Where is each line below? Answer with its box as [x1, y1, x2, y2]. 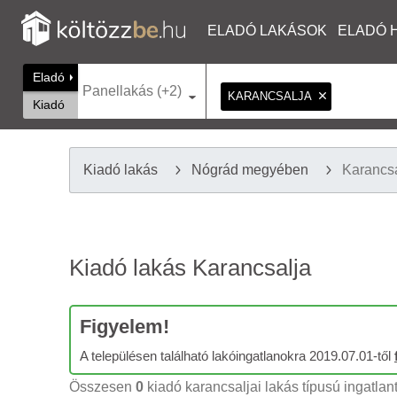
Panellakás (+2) [82, 83, 182, 98]
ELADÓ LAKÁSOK [207, 23, 327, 38]
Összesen [69, 379, 136, 394]
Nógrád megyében [191, 162, 308, 177]
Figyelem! [80, 315, 169, 338]
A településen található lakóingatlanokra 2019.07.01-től [80, 348, 394, 363]
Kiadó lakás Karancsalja [69, 254, 311, 281]
